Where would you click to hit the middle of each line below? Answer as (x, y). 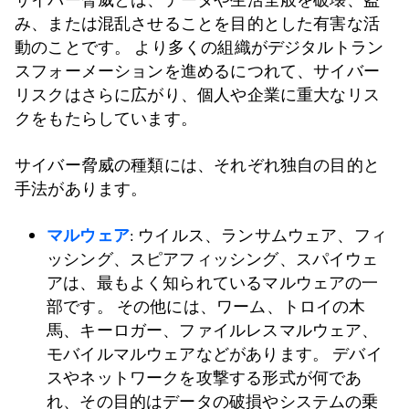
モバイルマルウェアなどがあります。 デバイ (215, 354)
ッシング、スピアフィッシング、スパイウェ (213, 259)
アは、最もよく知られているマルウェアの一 (213, 283)
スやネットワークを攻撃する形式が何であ (204, 378)
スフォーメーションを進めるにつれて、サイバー (197, 71)
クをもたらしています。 (106, 119)
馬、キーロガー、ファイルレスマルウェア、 (213, 330)
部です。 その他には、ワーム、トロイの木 (206, 307)
